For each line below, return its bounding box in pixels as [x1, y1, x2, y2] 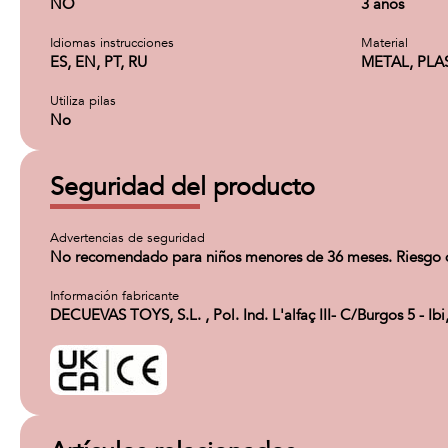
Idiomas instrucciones [50, 34, 174, 52]
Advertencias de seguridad [50, 229, 205, 247]
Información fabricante [50, 287, 179, 305]
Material [361, 34, 408, 52]
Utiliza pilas [50, 92, 116, 110]
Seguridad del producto [50, 170, 315, 204]
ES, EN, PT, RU [50, 52, 147, 72]
